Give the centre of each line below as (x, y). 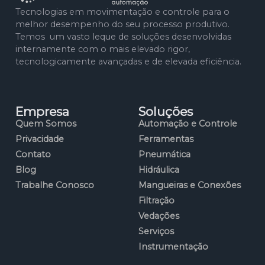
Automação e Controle (188, 123)
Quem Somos (46, 123)
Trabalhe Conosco (55, 185)
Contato (33, 154)
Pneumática (164, 154)
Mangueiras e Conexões (190, 185)
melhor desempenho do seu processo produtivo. (122, 24)
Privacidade (40, 139)
